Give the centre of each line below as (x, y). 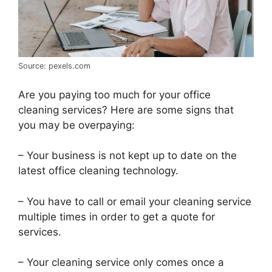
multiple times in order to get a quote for (117, 216)
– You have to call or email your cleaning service (135, 201)
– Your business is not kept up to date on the (127, 156)
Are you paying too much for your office (114, 94)
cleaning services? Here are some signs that (126, 110)
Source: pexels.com (54, 66)
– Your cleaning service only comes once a (121, 263)
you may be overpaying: (76, 125)
